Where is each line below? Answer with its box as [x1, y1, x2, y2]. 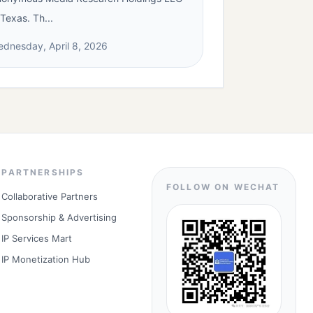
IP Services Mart [1, 233, 73, 244]
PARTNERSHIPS [1, 167, 85, 177]
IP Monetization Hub [1, 254, 91, 265]
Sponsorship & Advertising [1, 212, 117, 223]
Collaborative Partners [1, 191, 99, 202]
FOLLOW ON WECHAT [166, 182, 280, 192]
